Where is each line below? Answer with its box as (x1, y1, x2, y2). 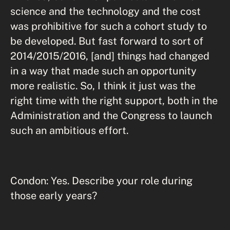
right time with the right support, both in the (10, 94, 218, 106)
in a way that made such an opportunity (10, 65, 197, 76)
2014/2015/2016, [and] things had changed (10, 50, 209, 62)
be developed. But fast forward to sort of (10, 35, 203, 47)
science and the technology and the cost (10, 5, 201, 17)
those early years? (10, 189, 97, 201)
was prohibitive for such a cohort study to (10, 20, 207, 32)
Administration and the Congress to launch (10, 109, 212, 121)
